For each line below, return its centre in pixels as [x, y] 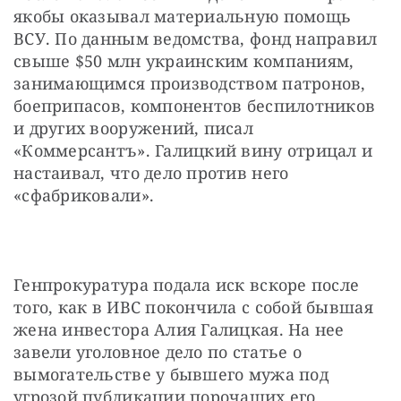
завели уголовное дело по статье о [158, 351]
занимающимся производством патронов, [190, 83]
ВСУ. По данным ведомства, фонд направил [196, 38]
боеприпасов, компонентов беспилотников [195, 105]
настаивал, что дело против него [151, 172]
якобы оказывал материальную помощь [183, 16]
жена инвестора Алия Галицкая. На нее [179, 329]
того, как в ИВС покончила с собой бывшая [193, 307]
